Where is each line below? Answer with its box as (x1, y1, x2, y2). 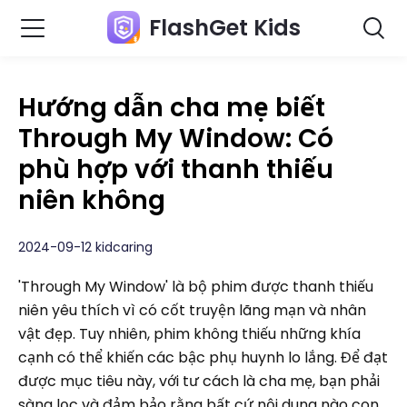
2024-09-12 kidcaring (18, 238, 153, 256)
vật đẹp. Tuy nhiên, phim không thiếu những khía (18, 323, 361, 344)
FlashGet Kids (148, 13, 301, 43)
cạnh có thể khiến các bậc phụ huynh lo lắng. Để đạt (18, 347, 388, 368)
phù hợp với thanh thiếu (18, 152, 333, 187)
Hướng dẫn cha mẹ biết (18, 90, 325, 125)
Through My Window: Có (18, 121, 333, 156)
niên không (18, 183, 165, 218)
